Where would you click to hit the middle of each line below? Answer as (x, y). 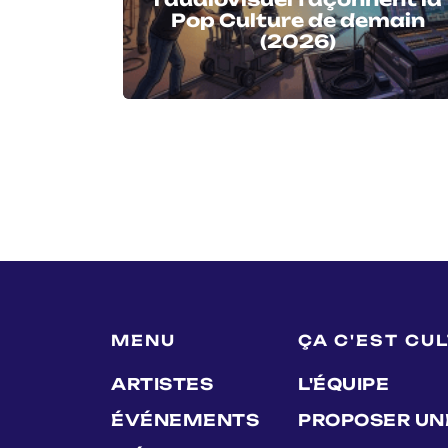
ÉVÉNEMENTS (185, 419)
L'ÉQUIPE (343, 383)
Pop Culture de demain (298, 19)
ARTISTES (162, 383)
